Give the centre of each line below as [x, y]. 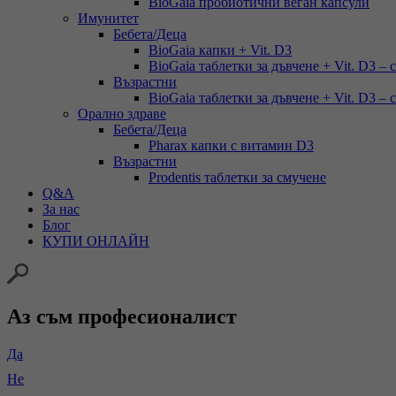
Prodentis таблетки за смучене [237, 177]
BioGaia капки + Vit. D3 [220, 49]
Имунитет [108, 18]
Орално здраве [122, 113]
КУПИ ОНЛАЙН [96, 240]
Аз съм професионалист [122, 317]
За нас [61, 209]
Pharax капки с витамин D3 [231, 145]
